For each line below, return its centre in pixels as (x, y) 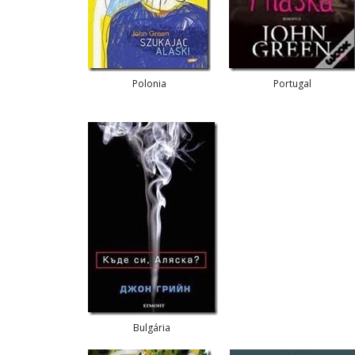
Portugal (293, 83)
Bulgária (153, 328)
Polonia (149, 83)
